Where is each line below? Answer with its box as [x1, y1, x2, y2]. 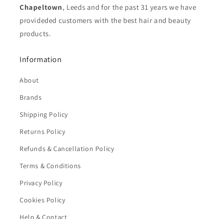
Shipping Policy [20, 110, 68, 119]
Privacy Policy [20, 178, 63, 188]
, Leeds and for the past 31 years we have [63, 2, 197, 12]
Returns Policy [20, 127, 66, 136]
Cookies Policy [20, 196, 66, 205]
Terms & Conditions [20, 161, 81, 171]
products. [20, 29, 51, 39]
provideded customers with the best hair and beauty [20, 16, 192, 25]
